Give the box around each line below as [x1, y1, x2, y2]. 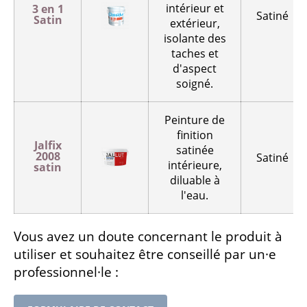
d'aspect [173, 60, 217, 76]
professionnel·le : [14, 262, 119, 281]
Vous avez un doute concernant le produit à [14, 227, 282, 245]
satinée [175, 142, 214, 158]
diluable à [169, 172, 220, 188]
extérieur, [169, 15, 220, 31]
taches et [171, 45, 219, 61]
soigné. [176, 75, 213, 91]
